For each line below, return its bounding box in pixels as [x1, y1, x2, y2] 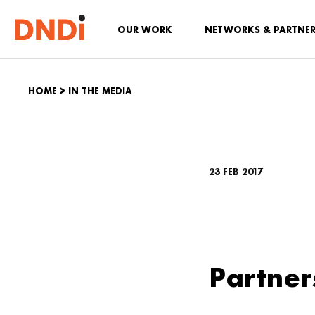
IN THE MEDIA [68, 86, 132, 96]
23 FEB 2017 [209, 167, 263, 177]
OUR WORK [117, 25, 172, 35]
